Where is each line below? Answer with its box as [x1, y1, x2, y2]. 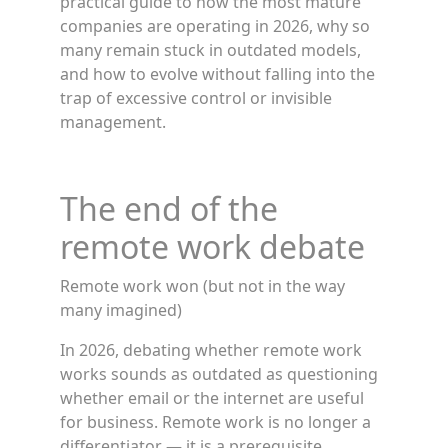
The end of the [60, 187, 278, 230]
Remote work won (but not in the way [60, 275, 345, 297]
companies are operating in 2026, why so [60, 15, 370, 37]
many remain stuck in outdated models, [60, 39, 361, 61]
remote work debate [60, 225, 365, 268]
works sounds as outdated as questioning [60, 363, 378, 385]
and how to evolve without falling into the [60, 63, 375, 85]
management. [60, 111, 166, 133]
